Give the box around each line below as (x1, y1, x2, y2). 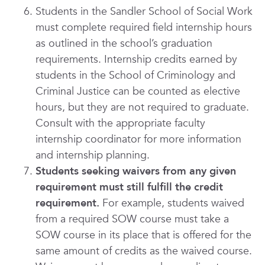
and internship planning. (35, 148, 150, 163)
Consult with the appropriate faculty (35, 116, 205, 131)
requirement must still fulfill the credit (35, 180, 223, 195)
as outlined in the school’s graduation (35, 36, 212, 51)
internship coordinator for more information (35, 132, 241, 147)
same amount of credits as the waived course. (35, 244, 252, 258)
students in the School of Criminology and (35, 68, 235, 83)
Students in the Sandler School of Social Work (35, 4, 253, 19)
